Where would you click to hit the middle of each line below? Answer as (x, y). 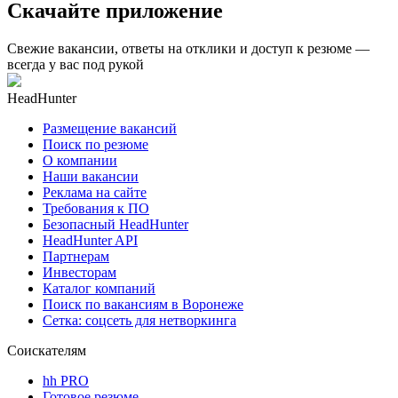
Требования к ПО (96, 208)
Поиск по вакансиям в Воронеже (143, 304)
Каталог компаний (99, 288)
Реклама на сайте (95, 192)
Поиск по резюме (96, 144)
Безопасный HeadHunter (115, 224)
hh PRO (66, 380)
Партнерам (76, 256)
